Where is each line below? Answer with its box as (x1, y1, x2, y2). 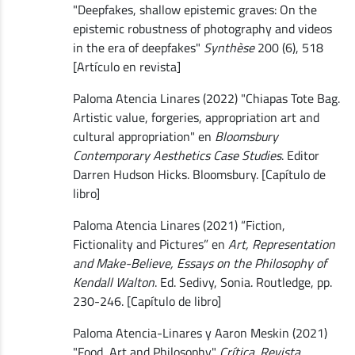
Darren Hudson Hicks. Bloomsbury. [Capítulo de (72, 164, 326, 184)
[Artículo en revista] (72, 56, 181, 76)
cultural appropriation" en (72, 126, 215, 146)
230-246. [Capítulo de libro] (72, 291, 221, 311)
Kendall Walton (72, 272, 155, 292)
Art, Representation (227, 234, 335, 254)
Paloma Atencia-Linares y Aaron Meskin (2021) (72, 323, 327, 342)
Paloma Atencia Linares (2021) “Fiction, (72, 215, 285, 235)
